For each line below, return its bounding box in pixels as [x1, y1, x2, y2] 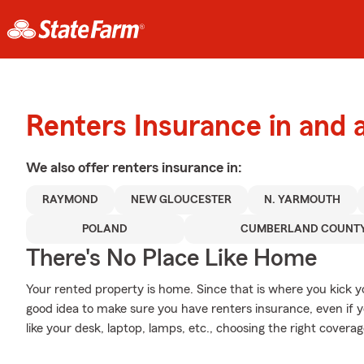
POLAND [82, 223, 128, 235]
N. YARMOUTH [264, 194, 341, 206]
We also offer [26, 160, 112, 175]
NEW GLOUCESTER [131, 194, 232, 206]
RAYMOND [42, 194, 99, 206]
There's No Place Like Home [26, 246, 317, 271]
